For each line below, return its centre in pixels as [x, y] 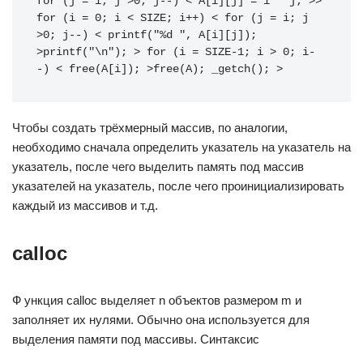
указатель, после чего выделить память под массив [158, 167]
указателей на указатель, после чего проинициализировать [178, 186]
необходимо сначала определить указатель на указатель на [181, 147]
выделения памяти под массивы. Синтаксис [136, 339]
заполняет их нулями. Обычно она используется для [161, 320]
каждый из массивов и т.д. [85, 205]
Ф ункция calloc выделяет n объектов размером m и [157, 300]
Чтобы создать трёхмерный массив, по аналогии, [150, 128]
